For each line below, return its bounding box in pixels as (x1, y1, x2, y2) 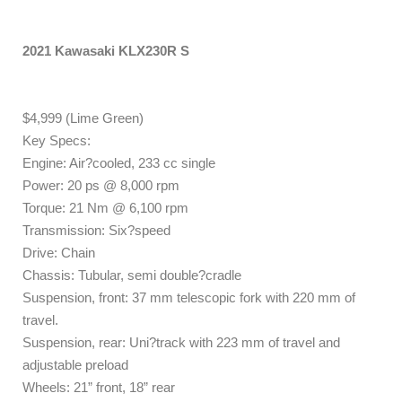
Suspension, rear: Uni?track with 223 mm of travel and (22, 335, 340, 351)
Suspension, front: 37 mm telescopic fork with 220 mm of (22, 290, 355, 306)
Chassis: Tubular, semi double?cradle (22, 267, 241, 284)
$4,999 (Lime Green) (22, 110, 144, 127)
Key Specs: (22, 133, 91, 149)
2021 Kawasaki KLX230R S (22, 43, 189, 59)
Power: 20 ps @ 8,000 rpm (22, 178, 179, 194)
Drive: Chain (22, 245, 95, 261)
